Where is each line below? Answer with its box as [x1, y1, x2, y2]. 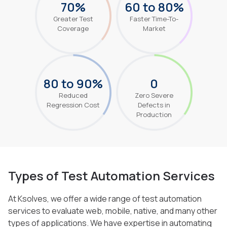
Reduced [58, 90, 88, 100]
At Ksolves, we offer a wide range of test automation [8, 193, 202, 204]
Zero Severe [135, 90, 173, 100]
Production [136, 109, 172, 119]
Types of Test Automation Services [8, 167, 215, 184]
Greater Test [53, 14, 93, 23]
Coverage [57, 23, 89, 33]
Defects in [138, 100, 170, 109]
